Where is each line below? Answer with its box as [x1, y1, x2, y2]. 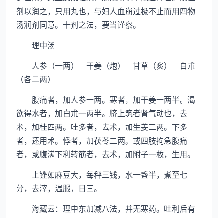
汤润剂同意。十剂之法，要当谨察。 [16, 18, 141, 30]
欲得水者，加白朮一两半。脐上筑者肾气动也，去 [16, 107, 187, 119]
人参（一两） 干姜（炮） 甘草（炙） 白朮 [16, 59, 195, 71]
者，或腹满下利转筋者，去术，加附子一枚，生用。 [16, 148, 195, 160]
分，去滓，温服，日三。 [16, 182, 102, 194]
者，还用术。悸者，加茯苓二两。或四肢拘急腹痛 [16, 134, 187, 146]
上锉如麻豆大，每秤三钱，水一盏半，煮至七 [16, 168, 187, 180]
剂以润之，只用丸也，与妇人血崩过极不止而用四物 [16, 5, 195, 17]
